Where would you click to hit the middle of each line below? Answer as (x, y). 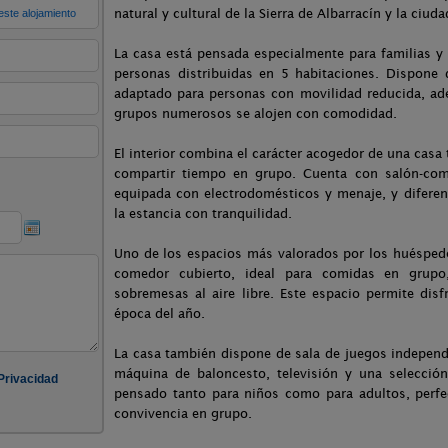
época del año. (159, 313)
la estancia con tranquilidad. (203, 213)
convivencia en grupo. (183, 413)
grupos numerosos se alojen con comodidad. (255, 113)
